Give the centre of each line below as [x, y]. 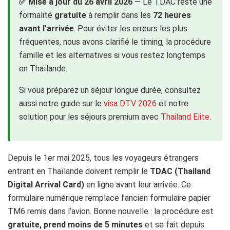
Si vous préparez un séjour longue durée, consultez [110, 90]
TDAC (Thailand [180, 171]
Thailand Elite [185, 117]
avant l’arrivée [46, 29]
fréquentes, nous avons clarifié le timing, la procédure [115, 42]
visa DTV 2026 [130, 104]
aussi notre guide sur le [61, 104]
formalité [37, 15]
